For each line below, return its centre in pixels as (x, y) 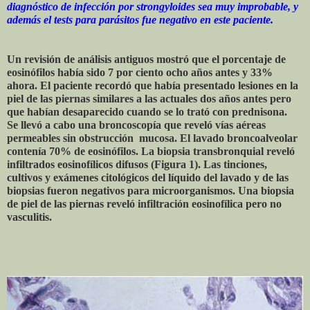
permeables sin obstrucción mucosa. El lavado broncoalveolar (152, 138)
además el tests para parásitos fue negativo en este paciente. (140, 20)
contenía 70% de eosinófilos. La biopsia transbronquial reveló (151, 152)
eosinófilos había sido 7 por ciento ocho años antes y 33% (140, 73)
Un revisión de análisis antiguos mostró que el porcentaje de (146, 60)
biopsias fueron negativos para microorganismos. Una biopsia (151, 191)
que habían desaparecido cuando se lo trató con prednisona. (148, 112)
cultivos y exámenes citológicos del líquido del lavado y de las (148, 178)
